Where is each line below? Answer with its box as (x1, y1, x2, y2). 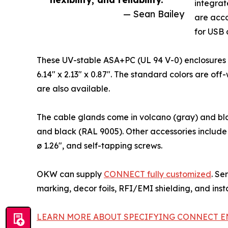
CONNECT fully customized (104, 169, 211, 180)
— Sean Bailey (123, 8, 184, 20)
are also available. (37, 83, 110, 94)
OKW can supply (37, 169, 104, 180)
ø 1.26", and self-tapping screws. (37, 140, 162, 151)
